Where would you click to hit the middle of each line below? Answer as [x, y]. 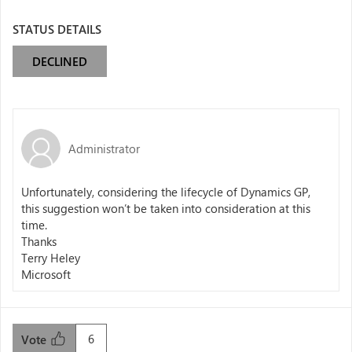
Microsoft [46, 274]
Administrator [104, 148]
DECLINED [60, 61]
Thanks [39, 241]
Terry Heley [51, 258]
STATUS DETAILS [57, 29]
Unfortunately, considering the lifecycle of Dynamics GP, [166, 192]
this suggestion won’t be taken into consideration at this [166, 208]
